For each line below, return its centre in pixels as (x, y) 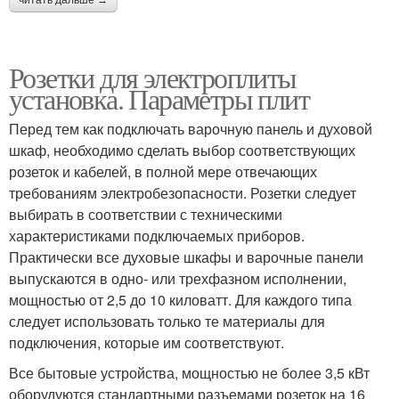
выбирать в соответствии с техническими (146, 215)
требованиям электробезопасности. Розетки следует (183, 193)
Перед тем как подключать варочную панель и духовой (191, 129)
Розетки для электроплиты (153, 77)
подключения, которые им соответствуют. (147, 343)
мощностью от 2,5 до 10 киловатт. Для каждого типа (180, 300)
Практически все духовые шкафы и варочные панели (186, 257)
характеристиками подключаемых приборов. (157, 236)
